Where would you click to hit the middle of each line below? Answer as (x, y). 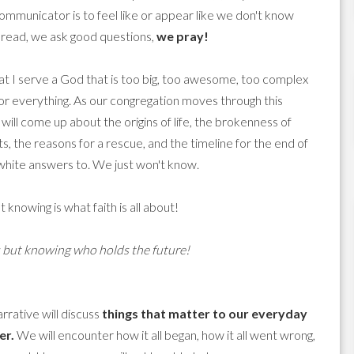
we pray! (183, 36)
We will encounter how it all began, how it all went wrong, (166, 335)
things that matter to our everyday (205, 313)
